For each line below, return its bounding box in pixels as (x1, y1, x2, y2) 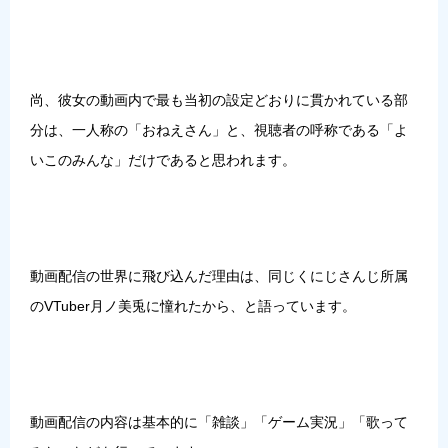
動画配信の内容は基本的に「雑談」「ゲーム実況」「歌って (30, 413, 408, 430)
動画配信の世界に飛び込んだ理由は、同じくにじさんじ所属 (30, 267, 408, 284)
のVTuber (30, 297, 90, 314)
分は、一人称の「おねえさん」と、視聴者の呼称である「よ (30, 121, 408, 138)
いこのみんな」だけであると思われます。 (30, 151, 296, 168)
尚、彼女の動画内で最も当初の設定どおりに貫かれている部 (30, 91, 408, 108)
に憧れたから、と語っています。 (146, 297, 356, 314)
